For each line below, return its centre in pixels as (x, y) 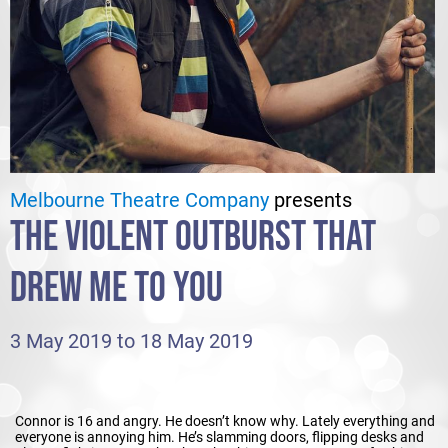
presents (310, 200)
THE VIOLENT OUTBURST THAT (193, 237)
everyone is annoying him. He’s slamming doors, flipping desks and (219, 436)
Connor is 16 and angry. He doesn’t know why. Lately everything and (225, 420)
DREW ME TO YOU (116, 288)
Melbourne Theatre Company (139, 200)
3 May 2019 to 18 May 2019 (131, 341)
